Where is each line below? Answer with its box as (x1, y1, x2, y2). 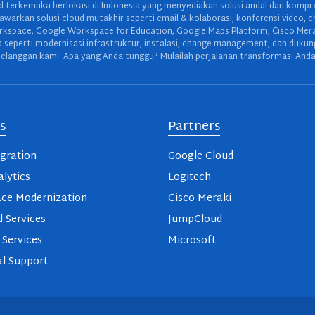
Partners (168, 116, 220, 139)
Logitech (168, 168, 211, 188)
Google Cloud (168, 147, 233, 167)
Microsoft (168, 231, 216, 251)
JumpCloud (168, 210, 222, 230)
